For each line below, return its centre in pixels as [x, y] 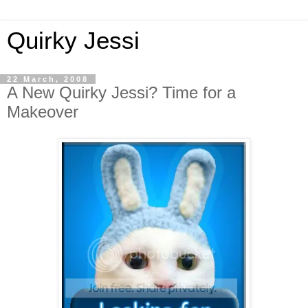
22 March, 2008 [48, 79]
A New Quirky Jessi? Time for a [121, 92]
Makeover [43, 112]
